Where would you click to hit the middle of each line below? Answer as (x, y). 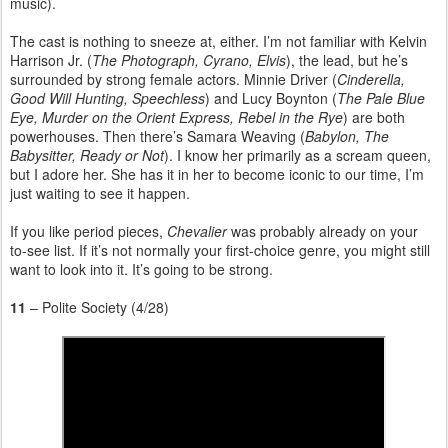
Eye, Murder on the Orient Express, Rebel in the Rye (176, 116)
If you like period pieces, (88, 230)
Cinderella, (371, 78)
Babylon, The (347, 135)
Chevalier (199, 230)
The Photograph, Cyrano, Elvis (189, 59)
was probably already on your (324, 230)
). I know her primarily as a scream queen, (297, 154)
